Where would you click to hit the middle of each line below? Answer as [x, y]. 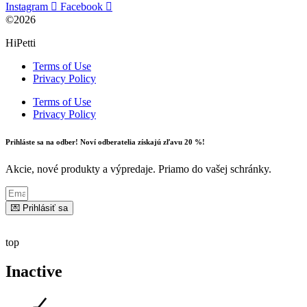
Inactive [34, 271]
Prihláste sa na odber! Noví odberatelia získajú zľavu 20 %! [105, 142]
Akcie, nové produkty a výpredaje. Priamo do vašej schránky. [138, 169]
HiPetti [21, 42]
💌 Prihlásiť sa [39, 208]
